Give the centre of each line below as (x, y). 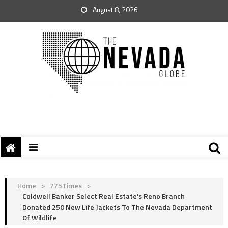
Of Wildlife (39, 218)
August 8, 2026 (115, 9)
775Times (66, 186)
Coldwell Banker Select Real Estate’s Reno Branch (103, 196)
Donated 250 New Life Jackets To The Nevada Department (117, 207)
